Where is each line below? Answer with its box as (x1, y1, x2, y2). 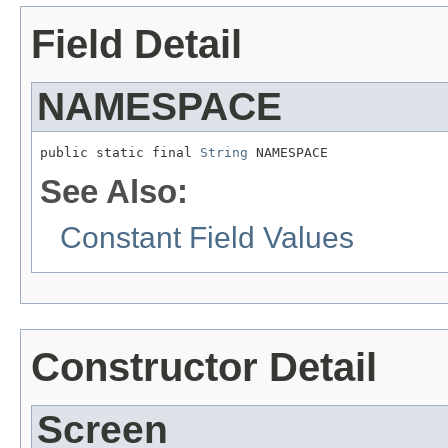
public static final (40, 145, 200, 161)
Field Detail (31, 22, 242, 67)
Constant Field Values (60, 221, 354, 255)
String (200, 145, 248, 161)
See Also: (40, 173, 188, 211)
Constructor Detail (31, 345, 377, 390)
